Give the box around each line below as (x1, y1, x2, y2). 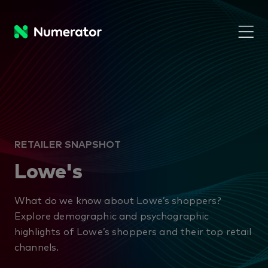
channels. (14, 240, 59, 253)
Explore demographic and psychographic (14, 209, 209, 222)
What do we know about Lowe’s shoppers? (14, 193, 221, 206)
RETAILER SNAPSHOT (14, 137, 121, 150)
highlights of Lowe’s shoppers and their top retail (14, 224, 252, 237)
